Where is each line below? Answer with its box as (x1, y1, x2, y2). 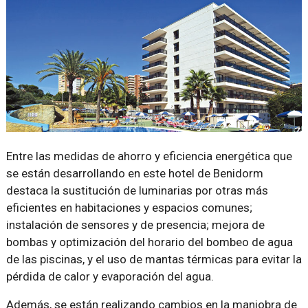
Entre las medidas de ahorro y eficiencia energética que (5, 148, 292, 163)
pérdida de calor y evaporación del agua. (5, 269, 214, 283)
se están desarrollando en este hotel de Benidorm (5, 166, 263, 180)
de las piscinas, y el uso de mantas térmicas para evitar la (5, 252, 302, 266)
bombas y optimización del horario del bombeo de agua (5, 234, 293, 249)
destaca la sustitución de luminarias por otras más (5, 183, 268, 197)
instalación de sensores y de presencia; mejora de (5, 217, 265, 232)
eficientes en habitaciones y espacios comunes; (5, 200, 252, 214)
